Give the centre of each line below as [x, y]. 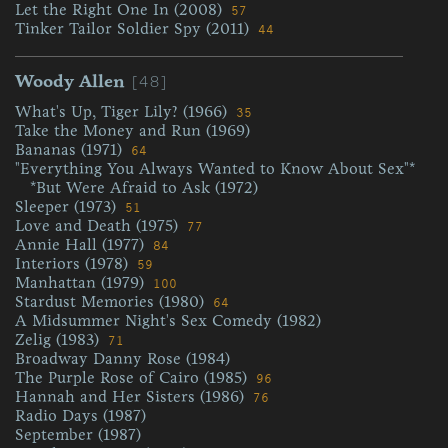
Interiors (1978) [74, 263]
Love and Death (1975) [99, 225]
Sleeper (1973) [68, 206]
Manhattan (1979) [82, 282]
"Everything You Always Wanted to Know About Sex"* [215, 168]
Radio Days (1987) [80, 415]
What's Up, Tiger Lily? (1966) [123, 111]
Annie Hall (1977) [82, 244]
